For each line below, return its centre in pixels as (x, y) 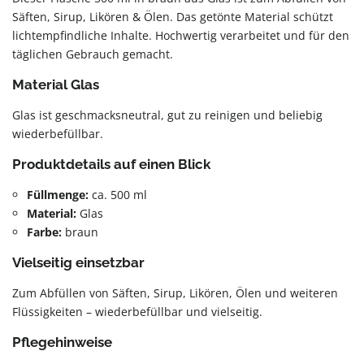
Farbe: (44, 232)
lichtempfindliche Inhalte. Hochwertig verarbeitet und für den (181, 35)
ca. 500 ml (118, 195)
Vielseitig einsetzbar (78, 262)
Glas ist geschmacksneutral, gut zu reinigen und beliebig (167, 115)
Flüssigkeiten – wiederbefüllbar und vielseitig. (137, 312)
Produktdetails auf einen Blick (111, 164)
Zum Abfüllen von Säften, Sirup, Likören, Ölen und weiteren (175, 293)
